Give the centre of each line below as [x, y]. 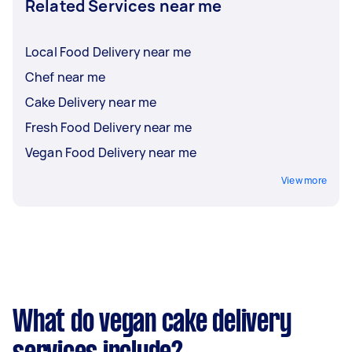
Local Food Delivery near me [108, 51]
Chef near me [65, 77]
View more [304, 180]
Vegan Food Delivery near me [111, 152]
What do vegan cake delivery [152, 323]
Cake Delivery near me [91, 102]
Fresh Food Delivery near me [109, 127]
